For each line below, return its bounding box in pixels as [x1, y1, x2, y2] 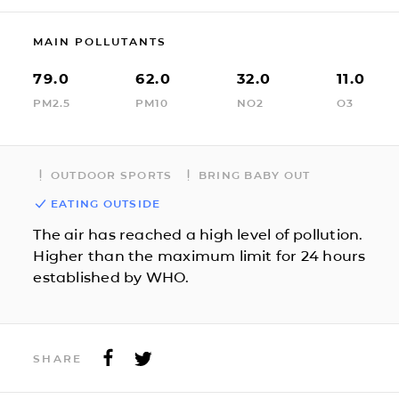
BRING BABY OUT [198, 167, 311, 182]
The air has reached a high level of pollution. [33, 225, 363, 243]
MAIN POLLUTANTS [33, 34, 167, 48]
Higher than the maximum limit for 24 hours [33, 247, 366, 265]
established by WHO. [33, 268, 190, 286]
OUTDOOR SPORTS [50, 167, 173, 182]
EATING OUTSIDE [50, 196, 161, 210]
